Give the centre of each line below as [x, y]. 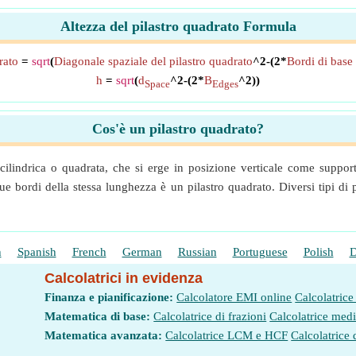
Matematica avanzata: [104, 335]
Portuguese [260, 252]
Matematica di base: [98, 316]
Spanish [37, 252]
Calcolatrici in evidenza [124, 278]
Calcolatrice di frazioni [210, 316]
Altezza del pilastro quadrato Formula [178, 26]
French [89, 252]
